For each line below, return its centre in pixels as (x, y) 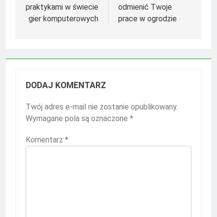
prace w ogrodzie (147, 18)
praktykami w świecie (62, 7)
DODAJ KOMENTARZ (66, 85)
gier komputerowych (63, 18)
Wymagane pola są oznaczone (78, 118)
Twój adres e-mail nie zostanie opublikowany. (102, 107)
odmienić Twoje (145, 7)
